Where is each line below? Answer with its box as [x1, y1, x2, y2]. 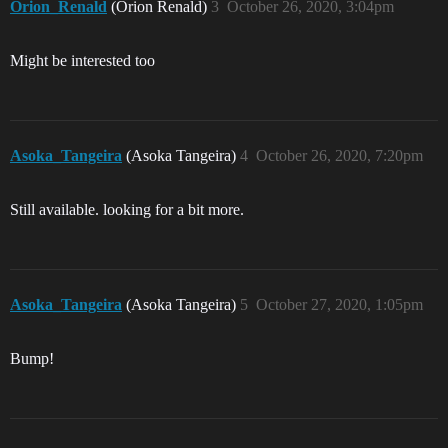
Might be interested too [10, 52, 155, 69]
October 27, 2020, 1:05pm [256, 296, 423, 313]
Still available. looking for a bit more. [10, 201, 244, 218]
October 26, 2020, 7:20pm [256, 147, 423, 164]
